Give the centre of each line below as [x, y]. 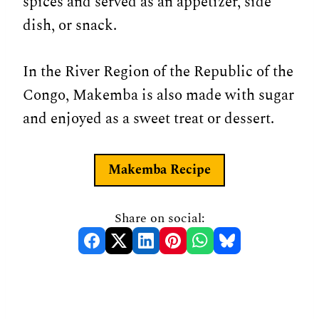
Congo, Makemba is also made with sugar [158, 95]
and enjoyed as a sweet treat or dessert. [148, 119]
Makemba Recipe [159, 169]
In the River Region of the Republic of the [158, 72]
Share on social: [159, 219]
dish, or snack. [70, 25]
